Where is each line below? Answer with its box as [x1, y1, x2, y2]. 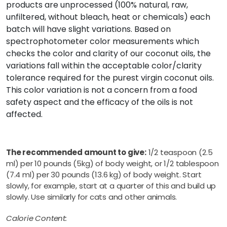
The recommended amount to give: [6, 146, 146, 158]
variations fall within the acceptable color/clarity [6, 59, 202, 71]
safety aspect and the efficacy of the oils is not [6, 96, 193, 108]
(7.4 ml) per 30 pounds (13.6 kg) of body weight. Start [6, 169, 202, 180]
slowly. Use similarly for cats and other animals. [6, 191, 177, 202]
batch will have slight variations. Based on [6, 23, 171, 35]
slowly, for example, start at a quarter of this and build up [6, 180, 216, 191]
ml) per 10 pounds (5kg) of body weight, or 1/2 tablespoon [6, 158, 219, 169]
